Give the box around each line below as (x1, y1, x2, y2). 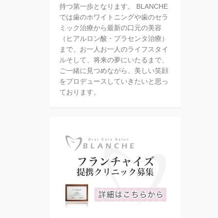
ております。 (59, 88, 100, 96)
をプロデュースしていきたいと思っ (59, 77, 168, 86)
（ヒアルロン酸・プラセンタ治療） (59, 35, 168, 43)
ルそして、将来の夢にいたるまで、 (59, 56, 168, 64)
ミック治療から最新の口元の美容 (59, 24, 162, 32)
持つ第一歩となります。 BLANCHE (59, 2, 168, 11)
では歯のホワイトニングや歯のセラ (59, 13, 168, 21)
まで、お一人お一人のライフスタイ (59, 45, 168, 54)
